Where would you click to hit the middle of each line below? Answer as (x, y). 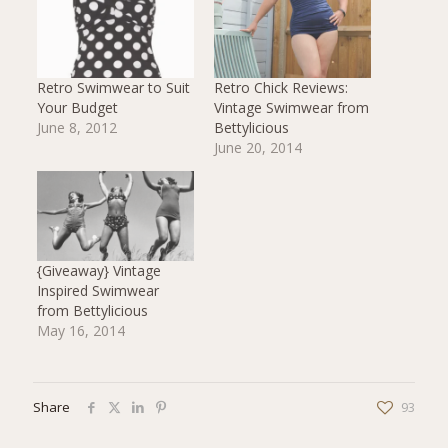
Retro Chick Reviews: (280, 88)
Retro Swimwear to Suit (113, 88)
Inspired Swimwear (97, 291)
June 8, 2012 (76, 128)
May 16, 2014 (80, 331)
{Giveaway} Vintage (98, 271)
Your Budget (77, 108)
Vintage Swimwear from (291, 108)
